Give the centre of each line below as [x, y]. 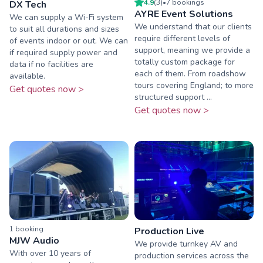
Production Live [169, 232]
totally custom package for [185, 62]
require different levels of [182, 38]
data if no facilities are [51, 64]
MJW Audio [34, 241]
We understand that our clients [193, 26]
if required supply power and [63, 52]
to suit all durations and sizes [64, 29]
